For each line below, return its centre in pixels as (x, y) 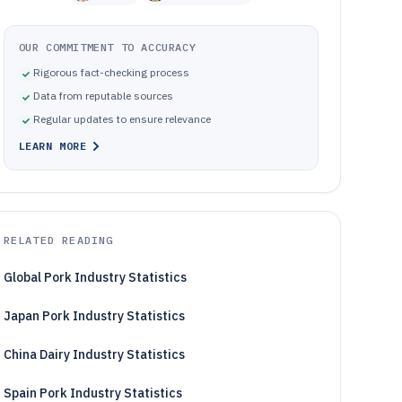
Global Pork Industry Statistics (95, 277)
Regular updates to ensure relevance (122, 119)
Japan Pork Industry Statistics (94, 316)
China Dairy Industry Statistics (94, 354)
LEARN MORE (52, 146)
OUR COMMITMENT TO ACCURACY (107, 47)
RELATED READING (58, 240)
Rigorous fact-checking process (111, 72)
